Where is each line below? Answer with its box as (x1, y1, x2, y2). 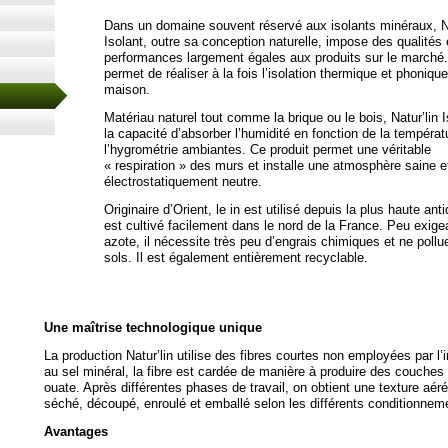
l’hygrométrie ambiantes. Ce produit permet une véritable (104, 142, 431, 157)
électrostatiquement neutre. (104, 174, 262, 189)
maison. (104, 82, 150, 97)
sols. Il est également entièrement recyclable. (104, 250, 368, 265)
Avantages (44, 424, 108, 439)
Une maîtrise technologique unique (44, 320, 262, 335)
